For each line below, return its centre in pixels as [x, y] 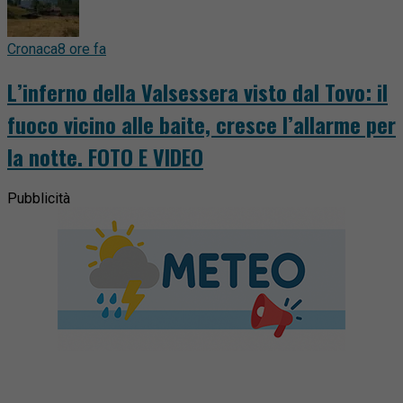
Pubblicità [39, 199]
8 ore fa [82, 49]
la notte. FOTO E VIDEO [105, 156]
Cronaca [32, 49]
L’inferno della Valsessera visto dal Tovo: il [197, 91]
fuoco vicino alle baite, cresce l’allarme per [201, 124]
